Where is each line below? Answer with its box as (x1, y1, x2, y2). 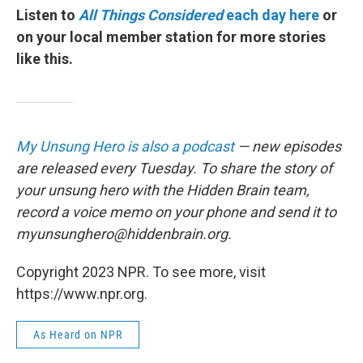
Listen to (16, 6, 79, 23)
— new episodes (234, 138, 341, 155)
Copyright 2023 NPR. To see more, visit (16, 263, 266, 280)
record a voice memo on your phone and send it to (16, 203, 336, 220)
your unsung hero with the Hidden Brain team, (16, 181, 310, 199)
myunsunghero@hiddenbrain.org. (16, 225, 232, 242)
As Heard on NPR (33, 328, 122, 341)
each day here (223, 6, 319, 23)
